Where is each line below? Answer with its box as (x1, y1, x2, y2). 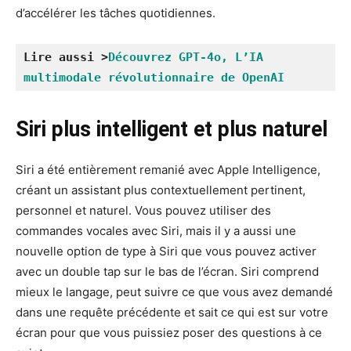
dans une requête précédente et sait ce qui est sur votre (16, 305, 328, 320)
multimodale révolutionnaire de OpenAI (24, 71, 284, 85)
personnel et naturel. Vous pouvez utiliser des (16, 203, 271, 219)
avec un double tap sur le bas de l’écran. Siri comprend (16, 264, 319, 280)
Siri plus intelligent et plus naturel (16, 117, 327, 143)
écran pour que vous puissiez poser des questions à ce (16, 325, 322, 341)
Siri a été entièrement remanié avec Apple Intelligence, (16, 162, 320, 178)
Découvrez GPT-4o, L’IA (108, 50, 263, 65)
